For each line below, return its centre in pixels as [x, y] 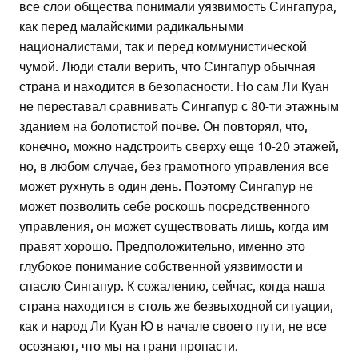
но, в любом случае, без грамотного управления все [174, 166]
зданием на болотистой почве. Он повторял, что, [163, 126]
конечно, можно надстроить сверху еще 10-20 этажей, [179, 146]
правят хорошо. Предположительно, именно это [162, 246]
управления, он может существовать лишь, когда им [174, 226]
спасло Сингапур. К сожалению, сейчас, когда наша [172, 286]
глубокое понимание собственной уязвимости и [161, 266]
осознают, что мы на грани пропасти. [129, 346]
